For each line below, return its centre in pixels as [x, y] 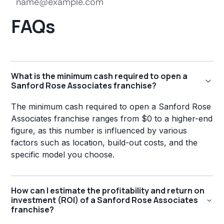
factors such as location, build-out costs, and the [104, 142]
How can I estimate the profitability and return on [108, 190]
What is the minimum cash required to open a [99, 76]
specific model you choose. [63, 154]
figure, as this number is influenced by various [99, 130]
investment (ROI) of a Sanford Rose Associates [105, 200]
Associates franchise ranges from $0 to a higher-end [112, 118]
